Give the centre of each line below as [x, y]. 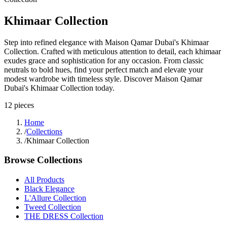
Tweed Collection [53, 207]
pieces [24, 105]
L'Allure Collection [55, 198]
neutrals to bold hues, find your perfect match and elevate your [104, 69]
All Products [44, 180]
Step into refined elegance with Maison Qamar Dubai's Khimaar [106, 42]
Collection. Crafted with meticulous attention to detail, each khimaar [112, 51]
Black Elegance [49, 189]
